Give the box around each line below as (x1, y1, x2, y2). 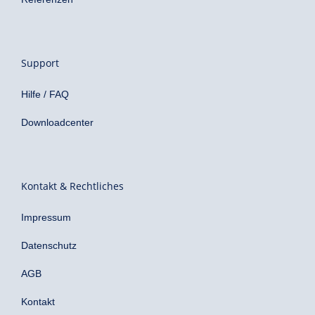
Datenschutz (21, 240, 77, 252)
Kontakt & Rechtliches (21, 179, 124, 193)
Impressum (21, 212, 71, 224)
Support (21, 56, 59, 70)
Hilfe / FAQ (21, 88, 69, 100)
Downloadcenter (21, 116, 94, 128)
